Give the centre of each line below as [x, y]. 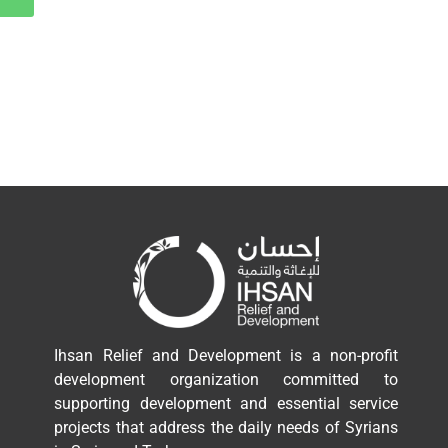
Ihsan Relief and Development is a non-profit [226, 355]
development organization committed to [226, 379]
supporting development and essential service [226, 403]
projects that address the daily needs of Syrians [226, 427]
